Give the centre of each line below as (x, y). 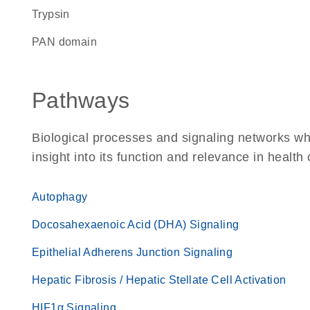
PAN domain (68, 42)
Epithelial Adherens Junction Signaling (133, 252)
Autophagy (60, 197)
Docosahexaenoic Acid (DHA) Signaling (136, 225)
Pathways (81, 100)
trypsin (54, 14)
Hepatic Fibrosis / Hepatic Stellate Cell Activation (159, 280)
